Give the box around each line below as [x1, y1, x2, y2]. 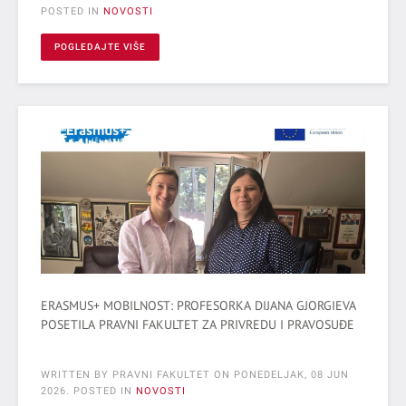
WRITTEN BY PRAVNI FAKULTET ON [41, 368, 234, 381]
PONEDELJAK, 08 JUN [234, 368, 349, 381]
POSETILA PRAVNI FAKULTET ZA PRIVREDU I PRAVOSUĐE [41, 315, 354, 333]
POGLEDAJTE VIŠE [54, 41, 146, 52]
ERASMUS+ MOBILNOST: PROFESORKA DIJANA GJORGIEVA [41, 296, 356, 314]
